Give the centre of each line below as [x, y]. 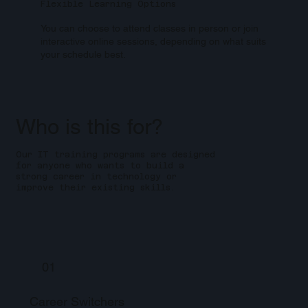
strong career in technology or [96, 177]
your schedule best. [83, 54]
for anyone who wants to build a [100, 166]
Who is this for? [90, 127]
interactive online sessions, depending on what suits [153, 41]
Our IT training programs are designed [115, 155]
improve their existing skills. [95, 188]
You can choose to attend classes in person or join [149, 28]
